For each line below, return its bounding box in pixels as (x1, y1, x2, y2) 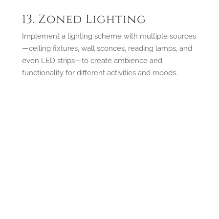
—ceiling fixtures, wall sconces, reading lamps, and (22, 44, 192, 53)
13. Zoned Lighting (22, 11, 146, 27)
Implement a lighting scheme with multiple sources (22, 31, 196, 41)
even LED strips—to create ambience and (22, 56, 162, 65)
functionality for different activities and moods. (22, 68, 177, 77)
